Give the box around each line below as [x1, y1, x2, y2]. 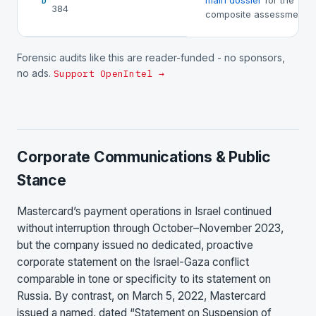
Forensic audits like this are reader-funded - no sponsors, [17, 51, 285, 63]
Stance [17, 171, 66, 189]
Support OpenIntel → [54, 68, 164, 80]
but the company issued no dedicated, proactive [17, 238, 253, 252]
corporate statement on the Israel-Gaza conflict [17, 255, 249, 269]
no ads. [17, 67, 54, 79]
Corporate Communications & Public [17, 148, 272, 166]
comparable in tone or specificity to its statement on [17, 272, 271, 286]
